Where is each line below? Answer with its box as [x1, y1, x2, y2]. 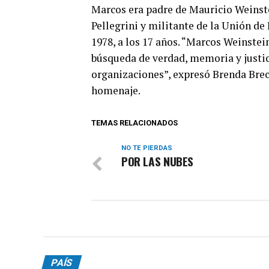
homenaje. [91, 83, 141, 97]
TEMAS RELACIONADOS [91, 118, 178, 127]
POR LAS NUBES [121, 152, 194, 170]
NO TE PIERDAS [121, 144, 172, 152]
